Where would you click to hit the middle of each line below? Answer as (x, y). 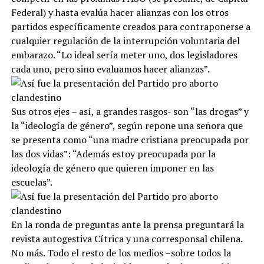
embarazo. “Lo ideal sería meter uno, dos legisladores (124, 55)
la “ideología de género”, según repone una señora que (127, 125)
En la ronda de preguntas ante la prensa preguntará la (127, 224)
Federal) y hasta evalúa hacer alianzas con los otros (120, 12)
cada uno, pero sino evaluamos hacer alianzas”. (110, 69)
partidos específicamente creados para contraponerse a (131, 26)
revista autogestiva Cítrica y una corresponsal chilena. (126, 238)
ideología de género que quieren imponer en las (112, 168)
